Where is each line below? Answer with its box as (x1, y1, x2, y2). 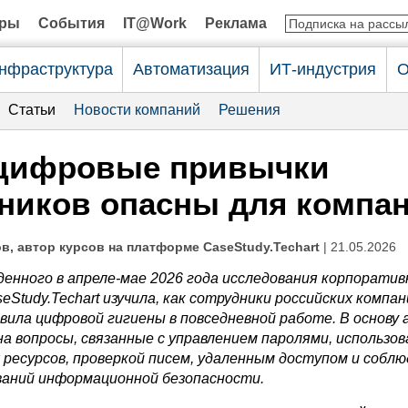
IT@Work (123, 15, 187, 31)
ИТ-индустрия (270, 60, 376, 78)
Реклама (205, 15, 267, 31)
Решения (219, 102, 280, 117)
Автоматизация (132, 60, 250, 78)
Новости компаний (74, 102, 200, 117)
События (38, 15, 105, 31)
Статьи (8, 102, 56, 117)
